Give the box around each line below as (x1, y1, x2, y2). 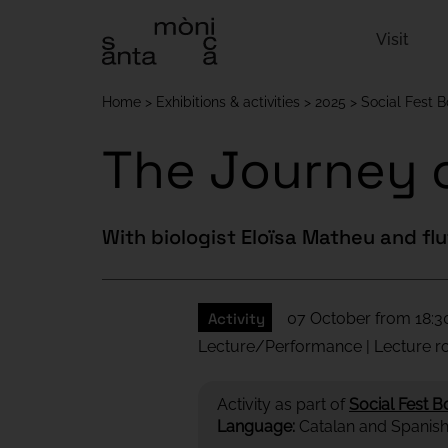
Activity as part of (217, 395, 345, 414)
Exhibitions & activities (156, 94, 300, 110)
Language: (217, 417, 295, 436)
